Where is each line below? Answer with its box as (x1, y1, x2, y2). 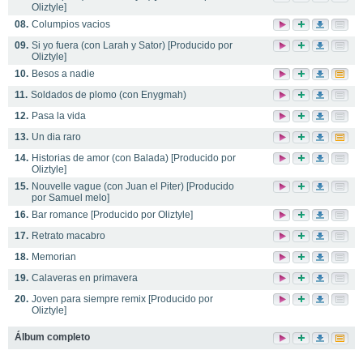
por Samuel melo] (32, 192, 109, 203)
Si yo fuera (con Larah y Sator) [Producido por (32, 40, 233, 51)
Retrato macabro (32, 230, 105, 241)
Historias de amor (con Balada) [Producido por (32, 152, 236, 164)
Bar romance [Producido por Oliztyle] (32, 209, 193, 220)
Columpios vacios (32, 19, 110, 30)
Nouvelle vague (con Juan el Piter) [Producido (32, 181, 234, 192)
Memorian (32, 251, 76, 263)
